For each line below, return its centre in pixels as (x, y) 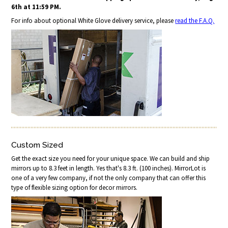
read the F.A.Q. (195, 21)
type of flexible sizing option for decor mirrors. (75, 187)
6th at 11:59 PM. (36, 7)
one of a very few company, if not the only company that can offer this (109, 178)
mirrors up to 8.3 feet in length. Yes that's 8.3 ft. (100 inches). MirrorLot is (109, 168)
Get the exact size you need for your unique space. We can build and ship (111, 158)
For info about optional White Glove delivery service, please (93, 21)
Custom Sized (37, 145)
